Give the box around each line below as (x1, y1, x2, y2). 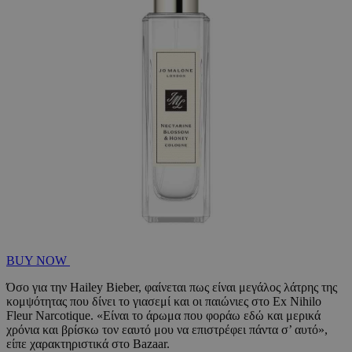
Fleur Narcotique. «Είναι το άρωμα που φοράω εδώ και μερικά (6, 309, 321, 323)
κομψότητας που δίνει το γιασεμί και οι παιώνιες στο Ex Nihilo (6, 295, 321, 309)
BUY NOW (6, 254, 70, 268)
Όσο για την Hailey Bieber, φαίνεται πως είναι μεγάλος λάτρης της (6, 280, 337, 295)
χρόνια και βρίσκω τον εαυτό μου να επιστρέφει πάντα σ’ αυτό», (6, 323, 328, 337)
